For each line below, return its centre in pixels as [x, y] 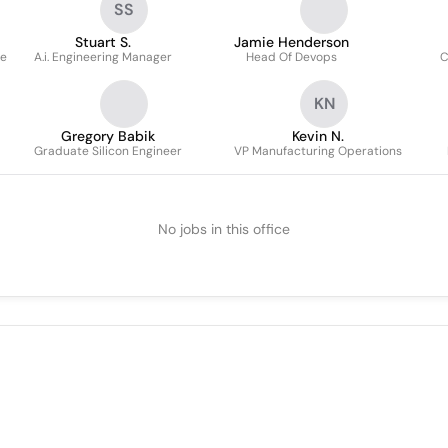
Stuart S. [103, 42]
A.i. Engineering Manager [103, 57]
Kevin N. [318, 136]
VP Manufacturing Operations [318, 151]
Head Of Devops [291, 57]
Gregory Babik [108, 136]
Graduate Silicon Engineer [108, 151]
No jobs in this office [224, 229]
